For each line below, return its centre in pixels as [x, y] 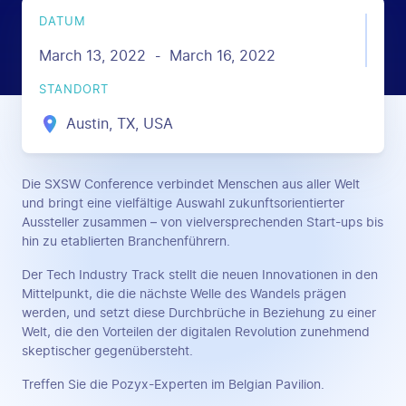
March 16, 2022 [223, 57]
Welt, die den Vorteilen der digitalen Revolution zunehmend [196, 332]
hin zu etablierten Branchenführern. [126, 241]
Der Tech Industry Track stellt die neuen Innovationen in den [200, 275]
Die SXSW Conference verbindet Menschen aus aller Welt [191, 184]
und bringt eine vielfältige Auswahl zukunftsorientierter [183, 203]
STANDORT [74, 91]
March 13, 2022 [93, 57]
